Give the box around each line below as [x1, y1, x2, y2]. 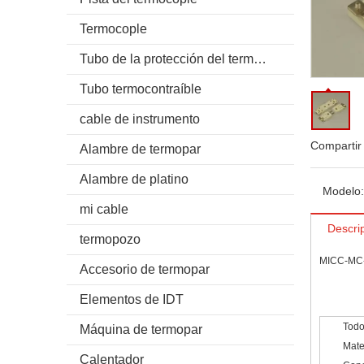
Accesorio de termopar [80, 262, 210, 276]
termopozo [80, 232, 141, 246]
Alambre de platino [80, 172, 188, 186]
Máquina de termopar [80, 323, 202, 336]
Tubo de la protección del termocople [253, 52, 266, 66]
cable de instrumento [80, 112, 200, 126]
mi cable [80, 202, 128, 216]
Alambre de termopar [80, 142, 201, 156]
